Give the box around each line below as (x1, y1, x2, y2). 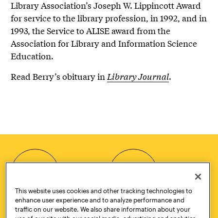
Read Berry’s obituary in (11, 70, 108, 82)
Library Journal (107, 70, 169, 82)
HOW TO (24, 166, 46, 173)
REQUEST (122, 166, 145, 173)
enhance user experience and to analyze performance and (15, 196, 184, 204)
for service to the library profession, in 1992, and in (11, 11, 207, 24)
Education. (11, 49, 54, 62)
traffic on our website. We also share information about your (15, 205, 190, 213)
